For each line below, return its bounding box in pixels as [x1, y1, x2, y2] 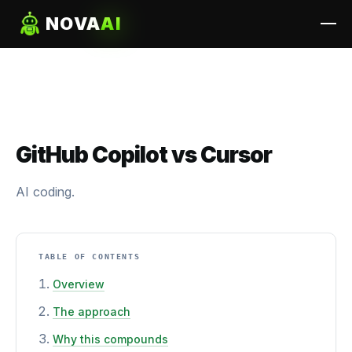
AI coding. [16, 184, 75, 200]
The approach [53, 305, 130, 318]
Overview [53, 277, 104, 291]
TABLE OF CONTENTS [38, 252, 141, 261]
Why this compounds [53, 332, 168, 346]
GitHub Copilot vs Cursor [16, 141, 273, 168]
